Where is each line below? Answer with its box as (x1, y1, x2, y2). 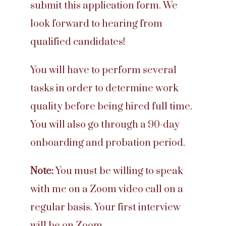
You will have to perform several (30, 64, 177, 77)
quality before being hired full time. (30, 100, 192, 113)
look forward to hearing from (30, 18, 162, 30)
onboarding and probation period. (30, 137, 185, 149)
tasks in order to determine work (30, 82, 179, 95)
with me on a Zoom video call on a (30, 183, 183, 196)
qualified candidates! (30, 36, 125, 48)
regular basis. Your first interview (30, 201, 181, 214)
